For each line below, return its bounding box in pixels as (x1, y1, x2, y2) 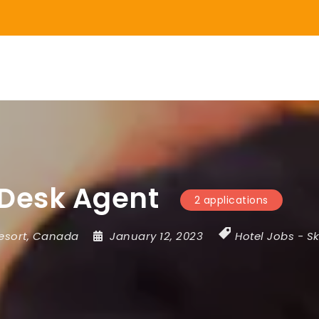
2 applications (194, 193, 268, 208)
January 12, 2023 (110, 229, 206, 244)
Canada (32, 229, 79, 244)
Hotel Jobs (235, 229, 295, 244)
